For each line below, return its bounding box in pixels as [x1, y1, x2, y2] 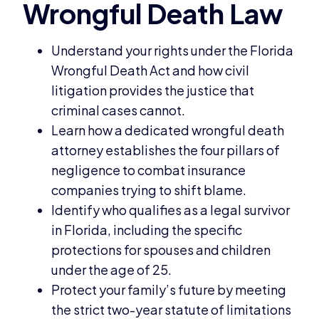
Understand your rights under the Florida [51, 41, 294, 58]
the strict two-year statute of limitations [51, 300, 292, 318]
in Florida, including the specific [51, 221, 243, 238]
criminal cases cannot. [51, 101, 186, 118]
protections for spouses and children [51, 241, 271, 258]
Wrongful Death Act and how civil [51, 61, 250, 78]
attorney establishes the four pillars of [51, 141, 281, 158]
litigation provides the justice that [51, 81, 255, 98]
